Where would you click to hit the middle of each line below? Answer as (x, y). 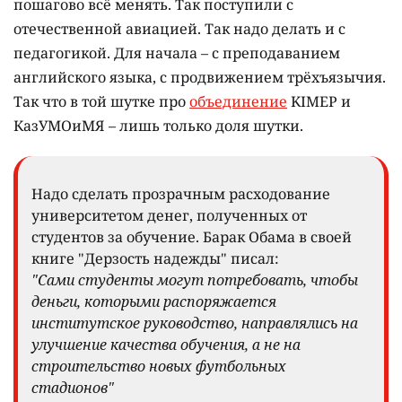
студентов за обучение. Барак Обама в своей (192, 236)
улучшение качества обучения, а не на (166, 344)
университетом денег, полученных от (169, 215)
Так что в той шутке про (101, 101)
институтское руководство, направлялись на (195, 323)
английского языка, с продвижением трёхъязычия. (200, 77)
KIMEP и (319, 101)
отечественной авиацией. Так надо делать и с (179, 28)
